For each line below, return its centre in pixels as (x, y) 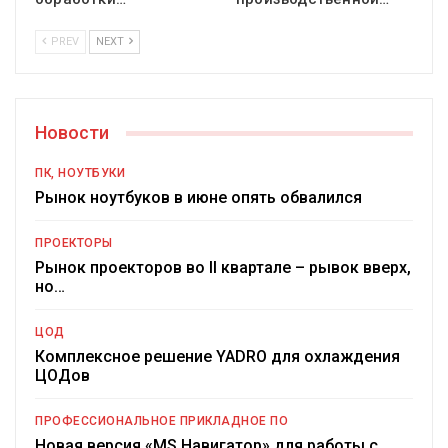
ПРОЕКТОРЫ (74, 243)
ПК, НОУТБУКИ (80, 173)
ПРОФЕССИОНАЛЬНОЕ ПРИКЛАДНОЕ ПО (161, 421)
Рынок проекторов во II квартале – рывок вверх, (223, 268)
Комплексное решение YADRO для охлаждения (217, 357)
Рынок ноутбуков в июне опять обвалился (198, 198)
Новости (72, 133)
